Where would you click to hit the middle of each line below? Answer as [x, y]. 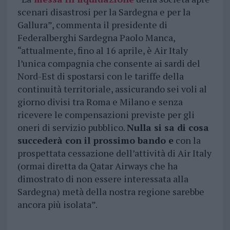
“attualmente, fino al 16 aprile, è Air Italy [102, 51]
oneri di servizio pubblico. [72, 128]
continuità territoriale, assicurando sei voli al [112, 89]
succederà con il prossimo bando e [95, 140]
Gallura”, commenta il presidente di [92, 25]
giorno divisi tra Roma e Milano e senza [100, 102]
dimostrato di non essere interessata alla [103, 179]
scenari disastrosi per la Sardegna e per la [104, 12]
